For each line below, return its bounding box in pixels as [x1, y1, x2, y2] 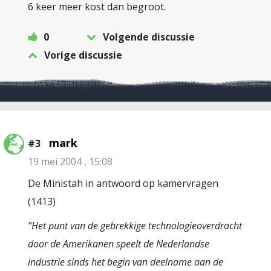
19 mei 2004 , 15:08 [28, 155, 113, 168]
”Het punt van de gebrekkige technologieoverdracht [28, 219, 242, 232]
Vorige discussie [44, 48, 122, 62]
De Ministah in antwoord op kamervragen [28, 177, 218, 190]
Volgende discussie [103, 30, 195, 44]
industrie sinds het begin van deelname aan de [28, 255, 223, 269]
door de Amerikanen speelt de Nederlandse [28, 237, 209, 250]
